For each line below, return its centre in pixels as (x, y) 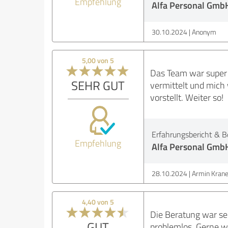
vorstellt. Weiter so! (187, 97)
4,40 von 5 (98, 202)
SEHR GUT (98, 85)
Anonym (204, 32)
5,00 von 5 (98, 60)
